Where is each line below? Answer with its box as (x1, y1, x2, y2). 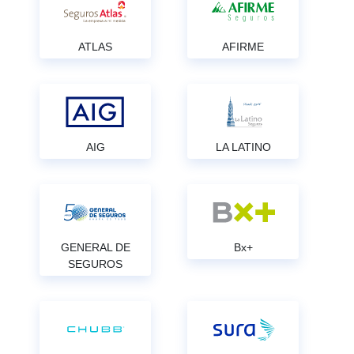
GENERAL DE (60, 241, 130, 254)
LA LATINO (215, 141, 271, 153)
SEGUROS (68, 258, 122, 270)
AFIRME (222, 40, 264, 53)
